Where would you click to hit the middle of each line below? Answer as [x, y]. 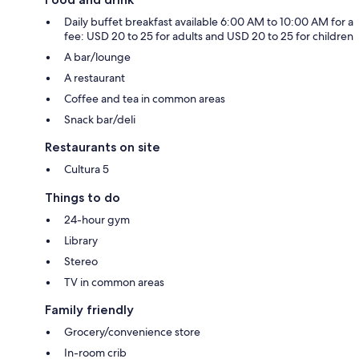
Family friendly [89, 309]
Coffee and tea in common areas [145, 98]
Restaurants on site [103, 147]
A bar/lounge [97, 56]
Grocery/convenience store [132, 331]
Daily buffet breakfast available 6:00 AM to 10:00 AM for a [209, 21]
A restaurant [95, 77]
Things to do [83, 197]
